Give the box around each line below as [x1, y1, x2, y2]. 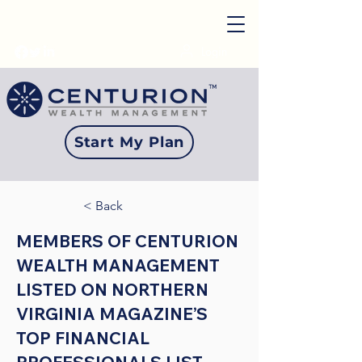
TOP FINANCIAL [16, 327, 149, 348]
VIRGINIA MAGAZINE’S [16, 303, 208, 324]
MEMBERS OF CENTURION [16, 230, 238, 251]
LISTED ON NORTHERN [16, 279, 208, 300]
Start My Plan [74, 133, 185, 151]
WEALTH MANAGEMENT [16, 255, 220, 276]
